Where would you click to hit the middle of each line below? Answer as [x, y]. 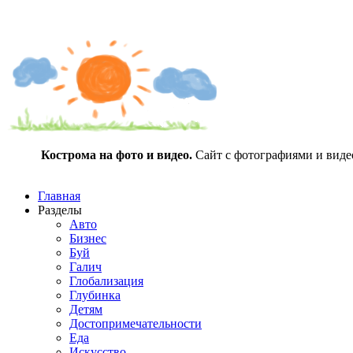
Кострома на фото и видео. [117, 155]
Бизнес [88, 238]
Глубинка [95, 295]
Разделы [60, 210]
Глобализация [106, 281]
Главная [59, 196]
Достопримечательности [136, 323]
